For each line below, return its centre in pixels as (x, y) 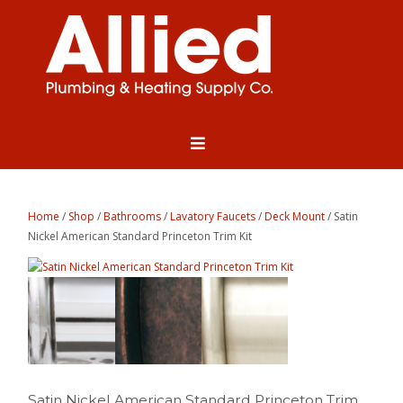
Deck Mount (295, 217)
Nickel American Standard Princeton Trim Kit (140, 237)
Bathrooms (133, 217)
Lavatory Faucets (213, 217)
